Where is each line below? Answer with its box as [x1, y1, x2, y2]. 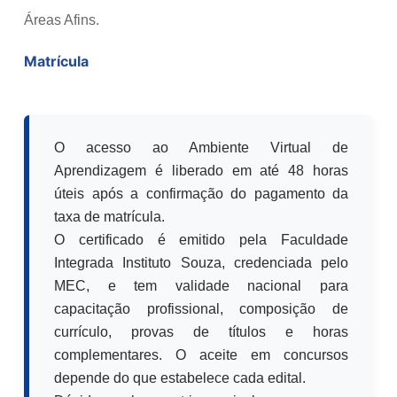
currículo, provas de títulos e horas [54, 323, 348, 339]
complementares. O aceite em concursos [54, 346, 348, 362]
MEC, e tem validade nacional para [54, 277, 348, 293]
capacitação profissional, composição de [54, 300, 348, 316]
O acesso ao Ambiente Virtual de [54, 139, 348, 155]
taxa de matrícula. [54, 208, 165, 224]
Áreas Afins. [24, 12, 99, 27]
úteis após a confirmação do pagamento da [54, 185, 348, 201]
